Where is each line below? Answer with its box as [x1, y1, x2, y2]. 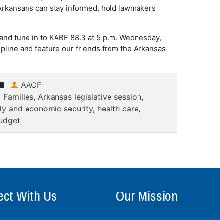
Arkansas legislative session [37, 92, 141, 102]
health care [97, 104, 138, 113]
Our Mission [115, 187, 178, 205]
